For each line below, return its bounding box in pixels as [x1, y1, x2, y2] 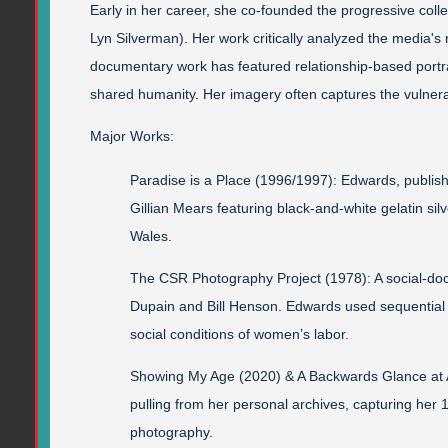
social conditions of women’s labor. [130, 325, 349, 342]
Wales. [130, 227, 172, 244]
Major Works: [90, 127, 174, 144]
